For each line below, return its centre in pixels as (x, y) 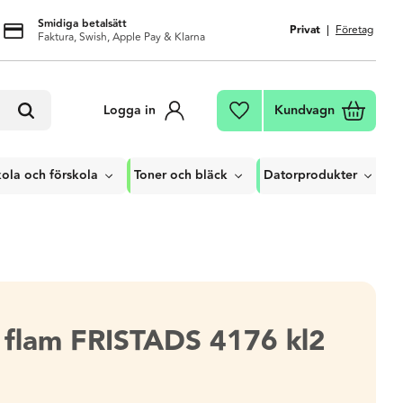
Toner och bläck (181, 175)
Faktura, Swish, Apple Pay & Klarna (121, 37)
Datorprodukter (310, 175)
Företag (354, 30)
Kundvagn (304, 110)
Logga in (130, 110)
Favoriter (283, 112)
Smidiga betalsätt (82, 23)
